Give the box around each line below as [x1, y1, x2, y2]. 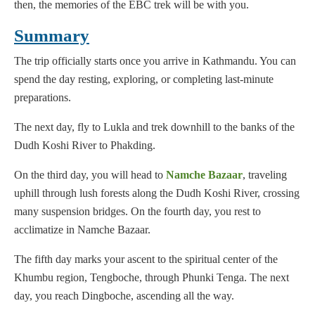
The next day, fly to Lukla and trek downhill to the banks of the [14, 121, 295, 134]
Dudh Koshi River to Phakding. [14, 139, 155, 152]
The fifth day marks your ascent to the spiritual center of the [14, 253, 278, 266]
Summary [14, 26, 89, 46]
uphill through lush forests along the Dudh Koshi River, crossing [14, 187, 300, 200]
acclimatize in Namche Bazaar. [14, 224, 150, 236]
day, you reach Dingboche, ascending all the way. [14, 290, 234, 302]
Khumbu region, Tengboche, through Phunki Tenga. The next [14, 271, 289, 284]
